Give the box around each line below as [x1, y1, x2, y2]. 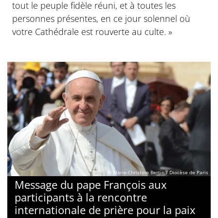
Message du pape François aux [15, 177, 167, 192]
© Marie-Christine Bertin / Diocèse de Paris [108, 169, 208, 176]
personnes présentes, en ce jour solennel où [12, 13, 190, 25]
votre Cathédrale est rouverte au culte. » [12, 26, 172, 38]
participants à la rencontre [15, 190, 147, 205]
